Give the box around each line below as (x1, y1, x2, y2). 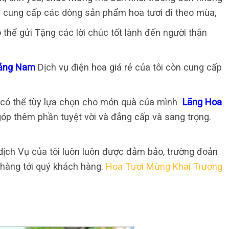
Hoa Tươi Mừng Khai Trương (106, 161, 222, 172)
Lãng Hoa (182, 97, 222, 108)
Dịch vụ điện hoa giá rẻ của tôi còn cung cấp (38, 62, 222, 73)
